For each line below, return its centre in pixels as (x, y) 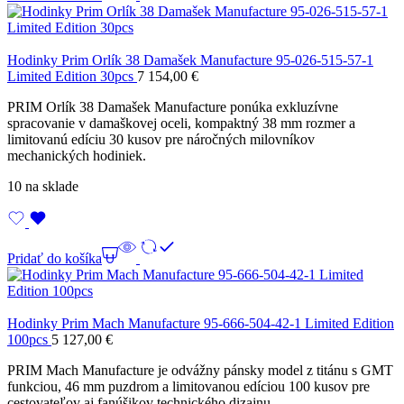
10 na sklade (43, 187)
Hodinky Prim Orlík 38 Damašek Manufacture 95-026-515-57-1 (190, 60)
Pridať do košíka (55, 259)
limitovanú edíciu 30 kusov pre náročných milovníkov (161, 140)
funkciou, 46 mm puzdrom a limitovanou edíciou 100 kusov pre (188, 387)
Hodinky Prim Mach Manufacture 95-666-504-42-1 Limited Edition (201, 324)
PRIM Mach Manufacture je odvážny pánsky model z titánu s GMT (200, 371)
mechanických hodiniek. (77, 156)
